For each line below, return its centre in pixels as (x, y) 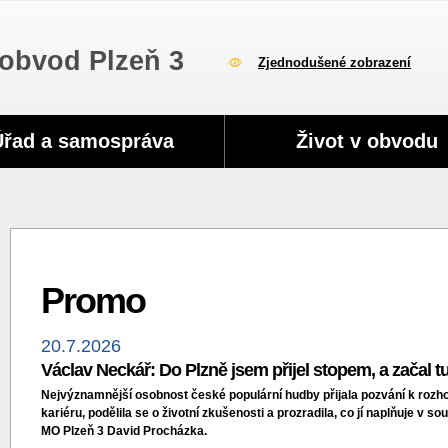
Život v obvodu (366, 141)
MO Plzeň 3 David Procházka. (124, 431)
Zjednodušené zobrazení (334, 62)
